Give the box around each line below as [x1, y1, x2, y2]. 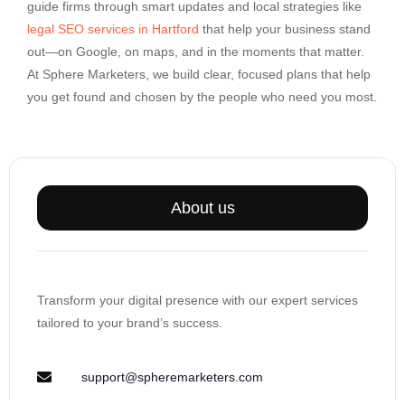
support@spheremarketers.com [81, 369, 263, 384]
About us [170, 199, 235, 218]
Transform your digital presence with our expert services [37, 293, 358, 308]
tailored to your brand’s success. [37, 316, 222, 331]
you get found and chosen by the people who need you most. [27, 89, 377, 105]
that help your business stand [199, 22, 371, 37]
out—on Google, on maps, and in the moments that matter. [27, 44, 364, 60]
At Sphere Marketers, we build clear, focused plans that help [27, 67, 371, 82]
